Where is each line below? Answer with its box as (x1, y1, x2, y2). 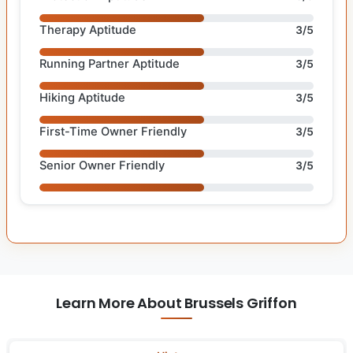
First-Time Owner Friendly (39, 124, 187, 139)
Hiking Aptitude (39, 90, 125, 105)
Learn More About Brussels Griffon (56, 292, 297, 313)
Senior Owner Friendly (39, 158, 165, 173)
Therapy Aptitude (39, 22, 136, 37)
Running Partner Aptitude (39, 56, 180, 71)
